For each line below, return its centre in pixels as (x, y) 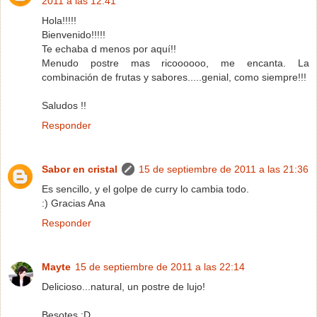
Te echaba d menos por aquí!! (109, 48)
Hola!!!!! (59, 20)
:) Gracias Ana (74, 203)
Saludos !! (64, 105)
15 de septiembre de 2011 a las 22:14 (160, 266)
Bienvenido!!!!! (74, 34)
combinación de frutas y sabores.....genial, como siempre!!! (174, 77)
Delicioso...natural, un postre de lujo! (123, 286)
